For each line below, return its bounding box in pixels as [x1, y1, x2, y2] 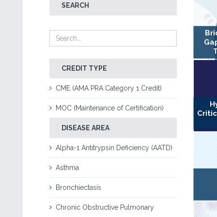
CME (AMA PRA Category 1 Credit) [56, 84, 162, 92]
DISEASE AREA [62, 124, 109, 132]
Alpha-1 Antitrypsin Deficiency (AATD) [56, 144, 172, 152]
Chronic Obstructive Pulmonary [56, 203, 154, 211]
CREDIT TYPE [62, 64, 107, 72]
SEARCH [62, 1, 89, 9]
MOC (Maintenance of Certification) [56, 104, 164, 112]
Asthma [56, 164, 79, 171]
